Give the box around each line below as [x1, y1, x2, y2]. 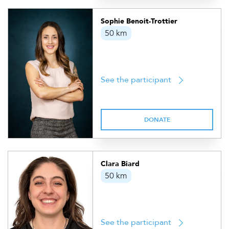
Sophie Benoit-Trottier [101, 16, 178, 26]
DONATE [144, 116, 170, 124]
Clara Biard [101, 159, 140, 169]
